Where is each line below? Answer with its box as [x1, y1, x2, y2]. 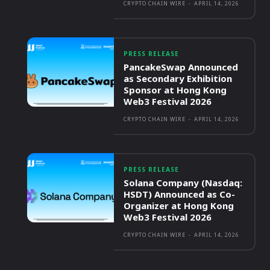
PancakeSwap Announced [124, 61, 239, 73]
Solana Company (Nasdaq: [124, 177, 243, 189]
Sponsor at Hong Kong [124, 84, 227, 96]
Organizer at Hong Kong [124, 199, 234, 212]
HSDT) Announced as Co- [124, 188, 236, 200]
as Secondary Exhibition [124, 72, 233, 84]
